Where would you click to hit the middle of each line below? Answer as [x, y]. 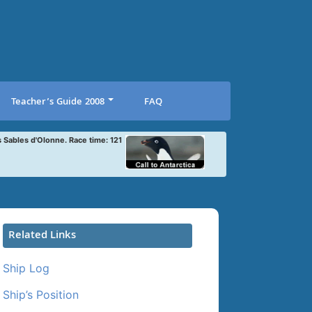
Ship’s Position [40, 294]
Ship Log [26, 268]
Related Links [42, 236]
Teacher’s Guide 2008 [57, 102]
